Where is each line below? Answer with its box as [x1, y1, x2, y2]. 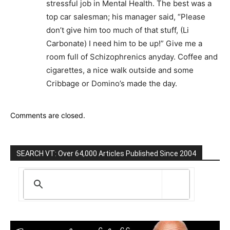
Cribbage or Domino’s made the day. [46, 78, 177, 88]
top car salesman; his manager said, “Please [46, 11, 205, 22]
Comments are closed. [10, 110, 85, 120]
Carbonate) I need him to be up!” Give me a [46, 38, 202, 48]
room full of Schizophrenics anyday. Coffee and [46, 51, 218, 62]
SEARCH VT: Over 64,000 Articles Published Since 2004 [16, 149, 196, 158]
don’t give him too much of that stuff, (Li [46, 25, 189, 35]
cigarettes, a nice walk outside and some [46, 65, 194, 75]
